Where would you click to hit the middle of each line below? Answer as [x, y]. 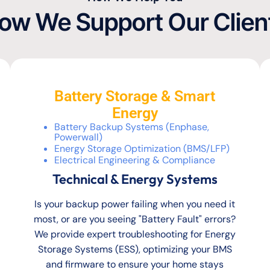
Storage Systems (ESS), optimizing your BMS [135, 250]
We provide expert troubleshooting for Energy [135, 234]
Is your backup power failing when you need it [135, 204]
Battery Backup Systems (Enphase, [132, 127]
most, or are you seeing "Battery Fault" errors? [135, 219]
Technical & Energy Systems [135, 179]
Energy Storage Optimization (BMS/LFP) [142, 149]
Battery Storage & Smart [135, 96]
